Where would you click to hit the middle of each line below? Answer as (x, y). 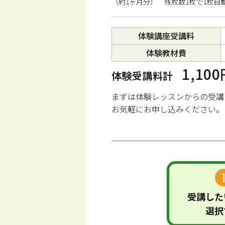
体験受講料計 (142, 76)
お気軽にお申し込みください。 (168, 109)
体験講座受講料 (166, 36)
